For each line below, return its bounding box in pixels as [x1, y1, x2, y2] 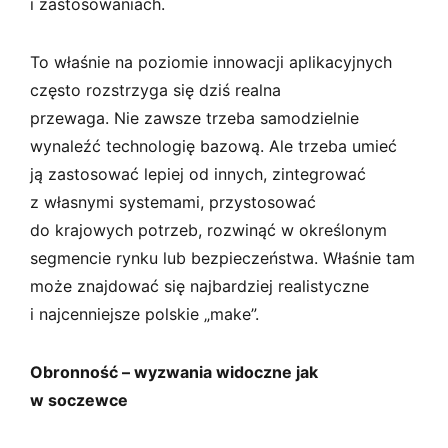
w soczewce [30, 389, 128, 410]
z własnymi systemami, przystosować [30, 191, 316, 212]
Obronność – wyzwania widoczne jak [30, 361, 318, 382]
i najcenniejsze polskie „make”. [30, 303, 259, 324]
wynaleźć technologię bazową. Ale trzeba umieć [30, 135, 397, 156]
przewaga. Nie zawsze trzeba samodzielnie [30, 107, 359, 128]
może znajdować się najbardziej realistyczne [30, 275, 369, 296]
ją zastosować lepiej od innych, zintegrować [30, 163, 366, 184]
